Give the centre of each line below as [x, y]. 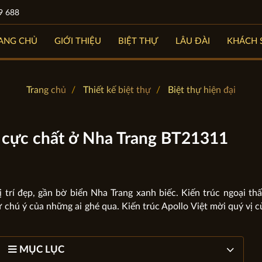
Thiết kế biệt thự [117, 90]
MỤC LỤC [41, 249]
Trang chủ [46, 90]
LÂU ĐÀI [193, 41]
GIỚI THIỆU [78, 41]
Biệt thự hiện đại [201, 90]
